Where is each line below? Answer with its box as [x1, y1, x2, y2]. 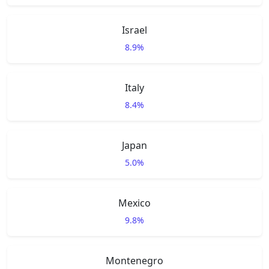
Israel [122, 23, 147, 37]
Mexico [118, 196, 151, 210]
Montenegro [106, 254, 163, 267]
